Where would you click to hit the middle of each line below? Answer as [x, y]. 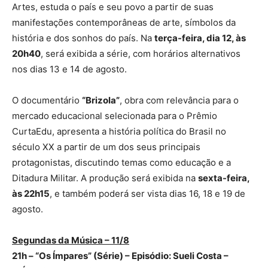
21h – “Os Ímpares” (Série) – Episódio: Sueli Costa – [120, 256]
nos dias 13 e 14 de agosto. [69, 69]
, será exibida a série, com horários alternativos [141, 54]
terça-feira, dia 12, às [200, 38]
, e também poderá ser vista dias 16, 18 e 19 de [147, 194]
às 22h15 [31, 194]
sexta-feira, [224, 178]
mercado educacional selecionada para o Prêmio [115, 116]
